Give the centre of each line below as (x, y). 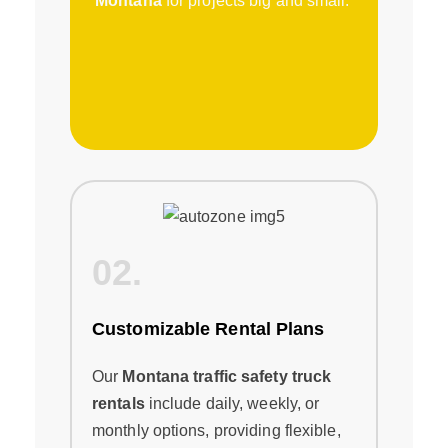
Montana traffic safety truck (227, 377)
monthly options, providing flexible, (216, 431)
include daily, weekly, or (232, 404)
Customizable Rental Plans (208, 329)
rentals (118, 404)
